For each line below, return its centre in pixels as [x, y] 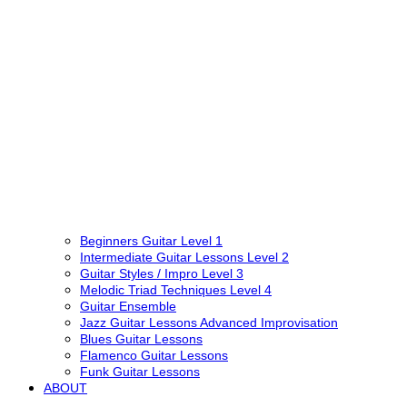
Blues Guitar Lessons [141, 339]
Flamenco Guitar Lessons [154, 355]
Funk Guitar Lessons [140, 372]
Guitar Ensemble [128, 306]
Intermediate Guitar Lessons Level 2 [184, 257]
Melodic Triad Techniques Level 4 [176, 290]
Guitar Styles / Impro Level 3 [162, 273]
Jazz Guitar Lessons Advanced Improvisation [209, 323]
